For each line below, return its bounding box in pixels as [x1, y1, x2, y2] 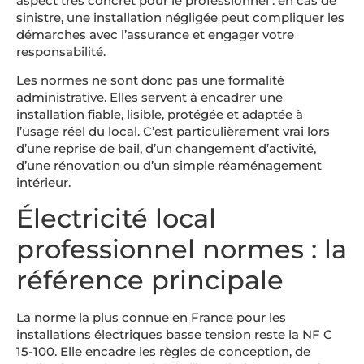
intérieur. [16, 175, 71, 191]
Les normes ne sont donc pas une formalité [16, 72, 284, 89]
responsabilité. [16, 43, 106, 59]
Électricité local [16, 201, 216, 234]
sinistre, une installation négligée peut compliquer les [16, 9, 344, 25]
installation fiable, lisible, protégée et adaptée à [16, 106, 303, 123]
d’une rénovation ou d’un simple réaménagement [16, 158, 322, 174]
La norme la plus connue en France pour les [16, 309, 286, 325]
